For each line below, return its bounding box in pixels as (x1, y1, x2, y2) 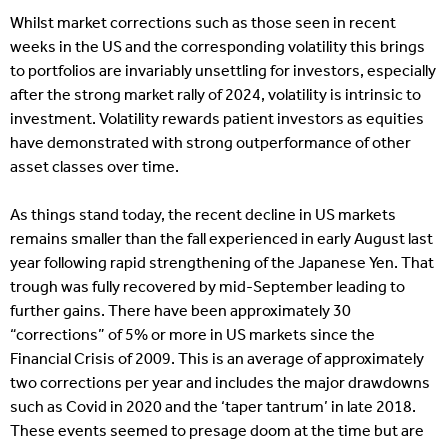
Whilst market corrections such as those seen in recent (10, 15, 396, 32)
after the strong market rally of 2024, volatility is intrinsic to (10, 87, 421, 104)
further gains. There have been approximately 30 (10, 303, 351, 320)
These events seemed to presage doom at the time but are (10, 423, 424, 440)
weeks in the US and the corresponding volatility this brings (10, 39, 425, 56)
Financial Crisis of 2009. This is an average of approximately (10, 351, 424, 368)
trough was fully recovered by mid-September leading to (10, 279, 405, 296)
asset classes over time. (10, 159, 179, 176)
